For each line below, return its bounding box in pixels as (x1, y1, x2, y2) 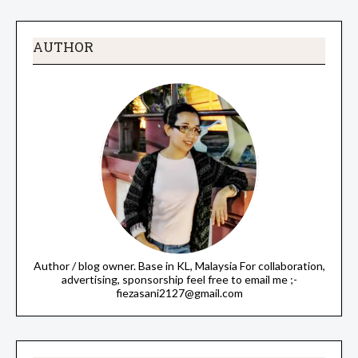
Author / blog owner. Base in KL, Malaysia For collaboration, (33, 259, 325, 273)
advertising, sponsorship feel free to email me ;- (61, 272, 297, 287)
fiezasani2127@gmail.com (115, 286, 243, 300)
